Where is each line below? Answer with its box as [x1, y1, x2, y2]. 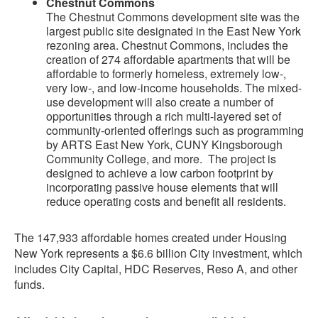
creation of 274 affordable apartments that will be [46, 51, 290, 68]
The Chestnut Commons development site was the [46, 9, 300, 26]
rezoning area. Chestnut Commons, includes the [46, 37, 288, 54]
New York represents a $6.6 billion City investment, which [14, 245, 302, 262]
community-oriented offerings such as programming [46, 122, 304, 139]
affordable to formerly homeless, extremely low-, [46, 65, 286, 82]
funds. [14, 276, 45, 293]
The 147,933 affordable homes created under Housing [14, 229, 287, 246]
